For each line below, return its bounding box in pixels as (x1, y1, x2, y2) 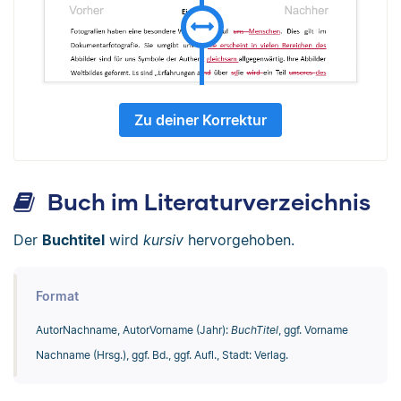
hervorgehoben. (183, 230, 294, 249)
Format (35, 287, 79, 303)
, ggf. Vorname (277, 322, 348, 337)
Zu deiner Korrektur (134, 110, 267, 129)
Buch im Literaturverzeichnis (42, 187, 371, 215)
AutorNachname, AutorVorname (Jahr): (35, 322, 231, 337)
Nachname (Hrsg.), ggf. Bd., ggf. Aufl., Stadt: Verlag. (35, 347, 288, 362)
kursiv (143, 230, 183, 249)
